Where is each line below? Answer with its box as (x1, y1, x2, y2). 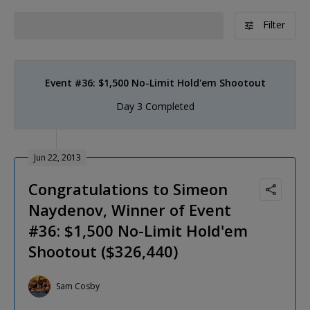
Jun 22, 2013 (34, 151, 81, 163)
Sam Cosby (56, 280, 100, 293)
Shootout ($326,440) (28, 240, 178, 262)
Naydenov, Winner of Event (28, 199, 231, 220)
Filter (263, 17, 285, 31)
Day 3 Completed (116, 99, 194, 113)
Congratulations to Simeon (28, 178, 228, 199)
